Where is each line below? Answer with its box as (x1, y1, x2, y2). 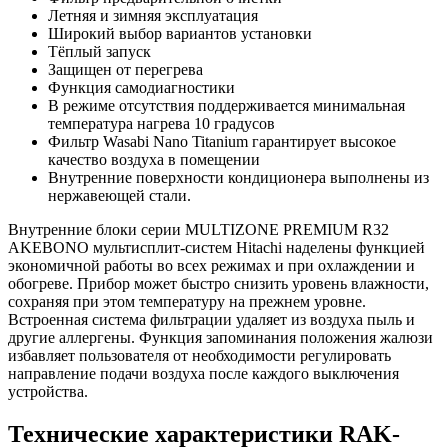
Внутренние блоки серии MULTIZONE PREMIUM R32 (8, 221, 389, 239)
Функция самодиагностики (48, 79, 235, 97)
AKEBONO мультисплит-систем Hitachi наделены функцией (8, 239, 425, 257)
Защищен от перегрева (48, 61, 203, 79)
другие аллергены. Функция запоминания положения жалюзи (8, 329, 433, 347)
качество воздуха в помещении (48, 151, 260, 169)
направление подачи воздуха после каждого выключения (8, 365, 399, 383)
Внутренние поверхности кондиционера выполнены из (48, 169, 429, 187)
